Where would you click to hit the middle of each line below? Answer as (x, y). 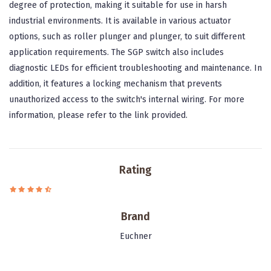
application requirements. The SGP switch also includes (116, 52)
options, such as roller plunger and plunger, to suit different (127, 37)
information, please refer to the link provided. (98, 115)
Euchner (135, 236)
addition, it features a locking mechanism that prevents (116, 84)
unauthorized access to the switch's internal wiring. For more (127, 100)
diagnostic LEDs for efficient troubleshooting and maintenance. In (135, 68)
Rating (135, 170)
